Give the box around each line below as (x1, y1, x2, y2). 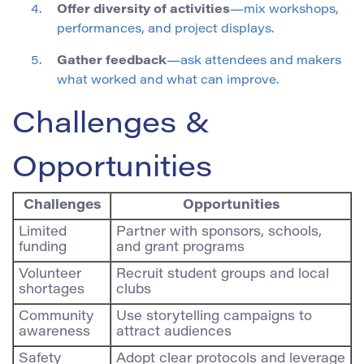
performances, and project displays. (57, 24, 274, 36)
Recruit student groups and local (116, 268, 329, 281)
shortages (19, 284, 84, 297)
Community (19, 310, 93, 323)
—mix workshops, (230, 4, 339, 16)
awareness (19, 326, 90, 339)
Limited (19, 226, 67, 239)
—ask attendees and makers (167, 55, 341, 67)
